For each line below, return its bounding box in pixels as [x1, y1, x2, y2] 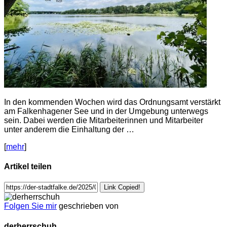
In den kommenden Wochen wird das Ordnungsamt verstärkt [4, 97, 220, 106]
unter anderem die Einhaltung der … [4, 125, 134, 134]
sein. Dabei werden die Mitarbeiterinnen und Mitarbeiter [4, 116, 203, 125]
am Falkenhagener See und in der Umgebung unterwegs [4, 106, 208, 116]
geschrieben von [59, 202, 119, 211]
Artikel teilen [4, 162, 52, 171]
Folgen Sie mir [4, 202, 57, 211]
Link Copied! [104, 183, 140, 192]
